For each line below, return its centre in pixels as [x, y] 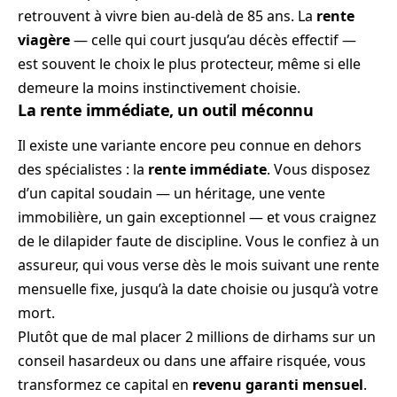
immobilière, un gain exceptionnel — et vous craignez [197, 217]
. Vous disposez [319, 169]
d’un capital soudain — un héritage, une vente [171, 193]
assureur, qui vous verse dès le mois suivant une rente [198, 265]
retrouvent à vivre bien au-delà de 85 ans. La [167, 16]
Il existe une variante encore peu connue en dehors [190, 145]
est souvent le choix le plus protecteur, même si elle [189, 64]
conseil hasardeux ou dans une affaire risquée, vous [192, 360]
